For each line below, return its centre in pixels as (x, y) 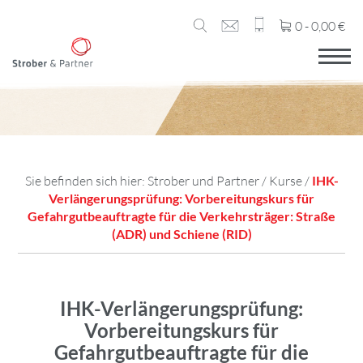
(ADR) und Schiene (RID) (181, 234)
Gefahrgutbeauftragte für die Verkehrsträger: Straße (181, 216)
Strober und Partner (203, 181)
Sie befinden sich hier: (86, 181)
